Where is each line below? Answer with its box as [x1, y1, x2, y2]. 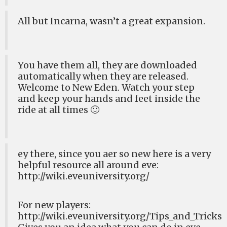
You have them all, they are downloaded [18, 59, 197, 71]
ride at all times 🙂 [18, 104, 99, 116]
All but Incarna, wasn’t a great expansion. [18, 15, 205, 27]
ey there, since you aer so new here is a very [18, 148, 211, 160]
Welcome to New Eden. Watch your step [18, 82, 195, 93]
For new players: [18, 199, 91, 211]
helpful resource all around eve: [18, 159, 159, 171]
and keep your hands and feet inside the [18, 93, 200, 104]
